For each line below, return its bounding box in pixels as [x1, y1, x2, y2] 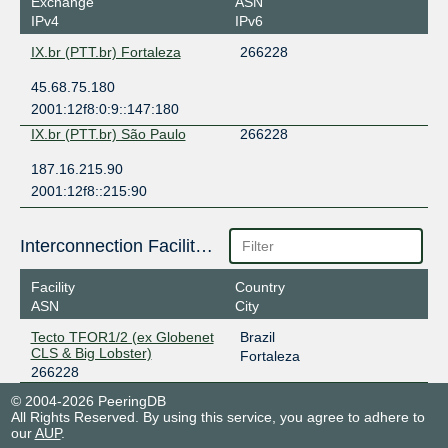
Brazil [239, 328, 275, 345]
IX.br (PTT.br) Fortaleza [30, 44, 181, 61]
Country [234, 278, 285, 295]
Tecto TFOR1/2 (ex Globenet [30, 328, 214, 345]
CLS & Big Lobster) [30, 344, 152, 361]
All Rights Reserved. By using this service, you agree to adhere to [10, 408, 425, 425]
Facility [30, 278, 75, 295]
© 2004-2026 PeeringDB [10, 392, 166, 409]
